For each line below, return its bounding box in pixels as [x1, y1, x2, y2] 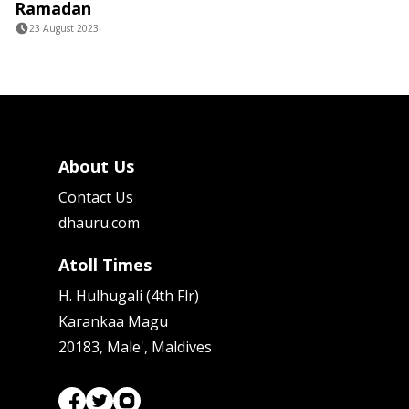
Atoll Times [58, 254, 152, 277]
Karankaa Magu [58, 311, 168, 332]
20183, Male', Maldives [58, 337, 212, 358]
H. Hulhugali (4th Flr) [58, 286, 199, 307]
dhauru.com [58, 213, 140, 234]
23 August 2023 [29, 22, 99, 36]
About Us [58, 155, 134, 178]
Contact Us [58, 187, 133, 208]
